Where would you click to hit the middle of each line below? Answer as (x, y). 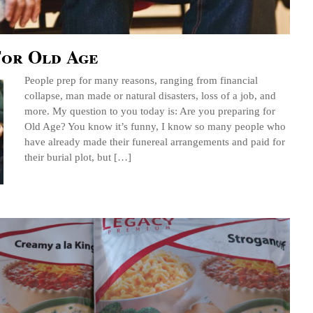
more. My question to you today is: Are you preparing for (150, 111)
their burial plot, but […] (78, 157)
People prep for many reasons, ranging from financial (141, 80)
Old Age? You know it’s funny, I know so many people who (155, 126)
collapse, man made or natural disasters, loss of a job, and (150, 96)
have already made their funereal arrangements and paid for (155, 142)
